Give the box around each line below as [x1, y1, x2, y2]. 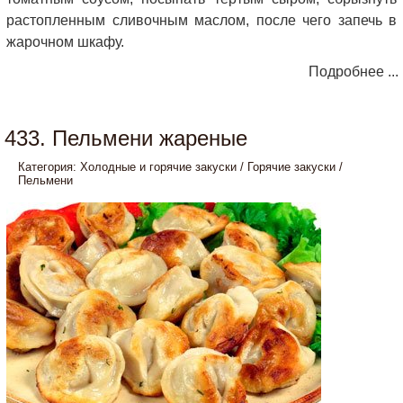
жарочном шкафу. [6, 34, 124, 49]
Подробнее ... [309, 64, 399, 79]
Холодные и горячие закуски [80, 160, 237, 174]
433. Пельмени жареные [4, 126, 247, 150]
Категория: [18, 160, 80, 174]
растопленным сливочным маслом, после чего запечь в [6, 13, 397, 28]
